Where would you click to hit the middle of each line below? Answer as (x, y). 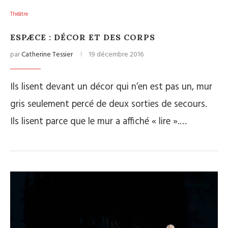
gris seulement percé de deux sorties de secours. (109, 104)
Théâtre (19, 14)
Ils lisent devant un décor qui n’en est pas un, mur (111, 87)
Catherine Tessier (47, 55)
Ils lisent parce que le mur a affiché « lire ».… (98, 122)
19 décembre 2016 (116, 55)
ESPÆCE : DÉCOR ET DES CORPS (83, 37)
